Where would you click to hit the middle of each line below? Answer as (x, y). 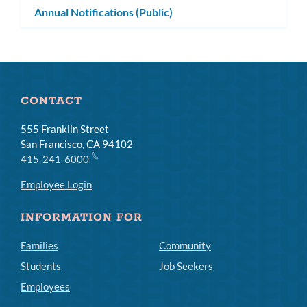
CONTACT (51, 101)
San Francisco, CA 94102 (77, 144)
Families (39, 246)
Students (41, 266)
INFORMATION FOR (82, 218)
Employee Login (56, 185)
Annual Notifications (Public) (103, 12)
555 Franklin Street (65, 129)
